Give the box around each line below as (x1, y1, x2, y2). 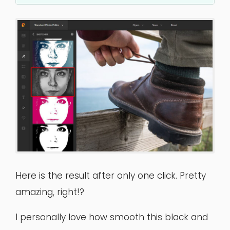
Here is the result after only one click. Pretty (15, 169, 206, 182)
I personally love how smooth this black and (15, 211, 208, 224)
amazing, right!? (15, 186, 84, 199)
